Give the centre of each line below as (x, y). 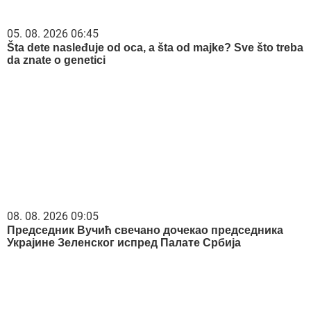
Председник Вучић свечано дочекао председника (145, 230)
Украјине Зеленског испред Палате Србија (124, 242)
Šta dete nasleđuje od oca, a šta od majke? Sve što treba (155, 47)
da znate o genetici (56, 60)
